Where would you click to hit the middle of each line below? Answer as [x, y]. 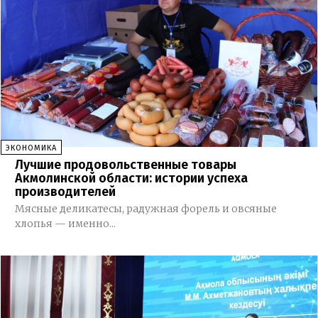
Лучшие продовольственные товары [125, 165]
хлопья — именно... [65, 224]
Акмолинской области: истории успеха [131, 179]
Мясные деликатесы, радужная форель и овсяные [146, 209]
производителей [65, 192]
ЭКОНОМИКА [31, 148]
